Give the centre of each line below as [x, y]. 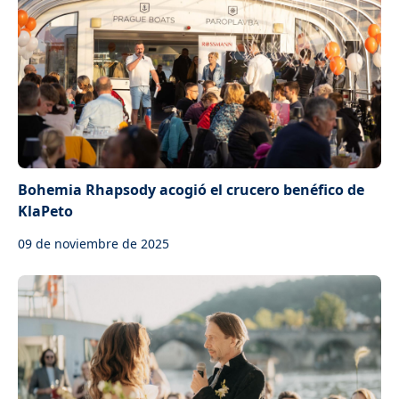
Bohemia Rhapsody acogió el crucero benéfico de [191, 190]
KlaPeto [45, 211]
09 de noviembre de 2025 [94, 244]
